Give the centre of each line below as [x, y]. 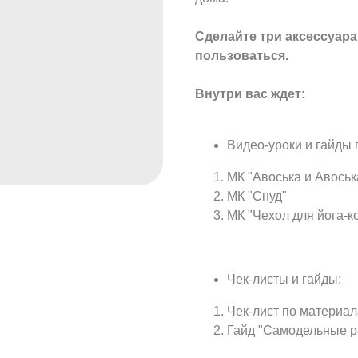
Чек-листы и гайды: [284, 280]
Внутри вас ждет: [250, 94]
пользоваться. [242, 56]
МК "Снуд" [257, 197]
